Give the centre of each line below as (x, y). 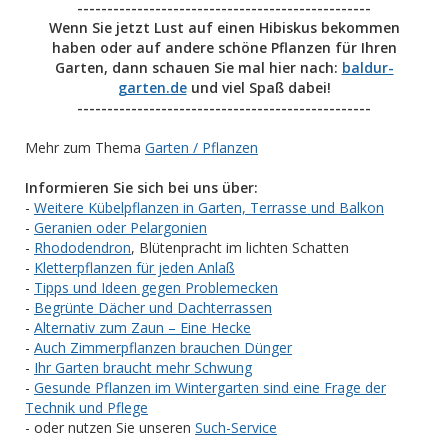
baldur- (367, 67)
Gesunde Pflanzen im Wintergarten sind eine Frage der (210, 387)
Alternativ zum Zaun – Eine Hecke (142, 327)
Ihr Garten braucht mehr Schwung (143, 367)
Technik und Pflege (86, 407)
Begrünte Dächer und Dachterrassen (153, 307)
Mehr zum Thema (85, 147)
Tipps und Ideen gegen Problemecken (156, 287)
